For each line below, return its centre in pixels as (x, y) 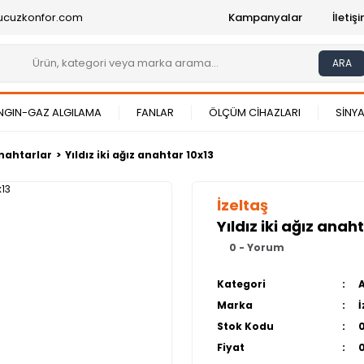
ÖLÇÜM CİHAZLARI (255, 113)
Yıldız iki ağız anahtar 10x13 (139, 155)
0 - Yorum (257, 247)
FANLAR (155, 113)
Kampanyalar (265, 17)
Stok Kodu (245, 326)
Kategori (241, 284)
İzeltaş (243, 205)
